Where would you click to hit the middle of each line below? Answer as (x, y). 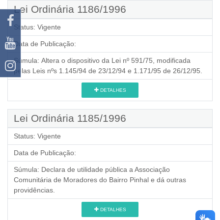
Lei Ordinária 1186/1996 (70, 9)
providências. (34, 190)
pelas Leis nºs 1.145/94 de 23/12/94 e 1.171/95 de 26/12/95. (108, 71)
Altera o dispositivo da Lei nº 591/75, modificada (116, 60)
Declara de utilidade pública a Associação (106, 169)
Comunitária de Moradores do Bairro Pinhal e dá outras (100, 180)
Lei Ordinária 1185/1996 (70, 118)
